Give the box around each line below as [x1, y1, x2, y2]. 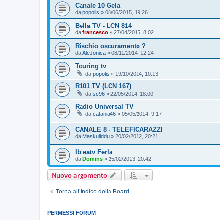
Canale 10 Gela [75, 2, 120, 10]
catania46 [93, 111, 116, 117]
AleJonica [82, 50, 106, 56]
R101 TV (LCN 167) [75, 82, 131, 90]
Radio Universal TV [75, 103, 134, 110]
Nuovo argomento [52, 171, 107, 180]
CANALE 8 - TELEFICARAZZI [75, 125, 163, 133]
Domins [82, 156, 103, 162]
